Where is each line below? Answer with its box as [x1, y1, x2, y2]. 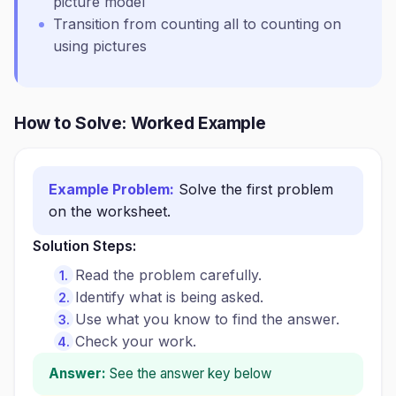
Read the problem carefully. [75, 266, 262, 284]
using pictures [53, 37, 147, 55]
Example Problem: [49, 180, 174, 198]
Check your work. [75, 332, 196, 350]
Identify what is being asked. [75, 288, 263, 306]
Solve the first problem [179, 180, 333, 198]
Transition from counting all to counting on [53, 15, 341, 33]
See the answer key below [110, 365, 271, 382]
